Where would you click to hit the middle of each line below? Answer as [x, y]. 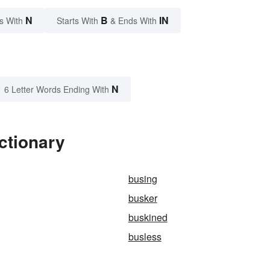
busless [145, 237]
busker [143, 198]
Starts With [79, 21]
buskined [148, 218]
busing [143, 179]
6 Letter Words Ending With [57, 89]
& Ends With [133, 21]
